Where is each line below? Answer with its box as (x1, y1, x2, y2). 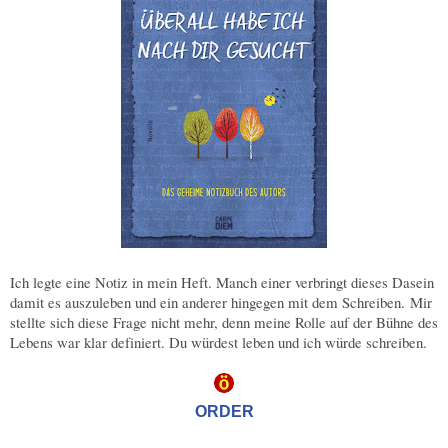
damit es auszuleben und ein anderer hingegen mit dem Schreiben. (10, 292, 410, 312)
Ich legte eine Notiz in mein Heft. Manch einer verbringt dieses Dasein (10, 272, 434, 292)
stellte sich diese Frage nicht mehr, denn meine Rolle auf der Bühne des (10, 312, 438, 332)
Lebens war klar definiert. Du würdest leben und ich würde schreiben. (10, 332, 432, 352)
